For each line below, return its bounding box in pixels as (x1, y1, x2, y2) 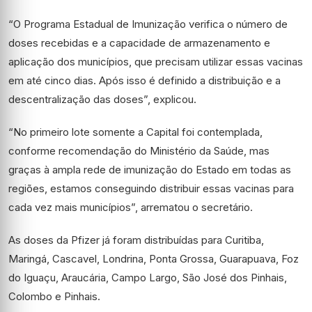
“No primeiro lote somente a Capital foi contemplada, (8, 125, 263, 139)
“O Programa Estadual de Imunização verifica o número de (8, 17, 288, 31)
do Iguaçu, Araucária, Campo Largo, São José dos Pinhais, (8, 271, 287, 284)
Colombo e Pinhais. (8, 290, 100, 303)
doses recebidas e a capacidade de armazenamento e (8, 36, 270, 49)
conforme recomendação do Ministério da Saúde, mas (8, 144, 270, 157)
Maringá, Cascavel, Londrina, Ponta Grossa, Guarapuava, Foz (8, 252, 299, 265)
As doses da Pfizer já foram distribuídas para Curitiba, (8, 233, 264, 247)
